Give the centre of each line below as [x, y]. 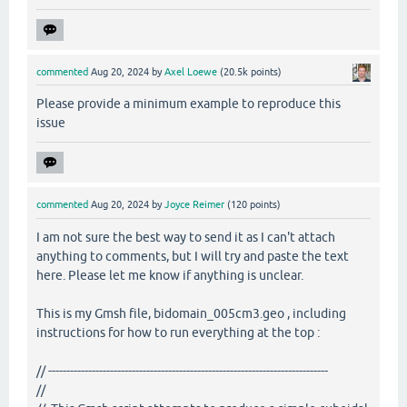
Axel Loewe [191, 72]
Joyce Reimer [194, 205]
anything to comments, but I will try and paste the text [193, 256]
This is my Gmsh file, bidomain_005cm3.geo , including [191, 313]
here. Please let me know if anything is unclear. [170, 275]
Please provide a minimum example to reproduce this [189, 104]
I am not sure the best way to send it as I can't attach [186, 237]
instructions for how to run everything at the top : [178, 332]
